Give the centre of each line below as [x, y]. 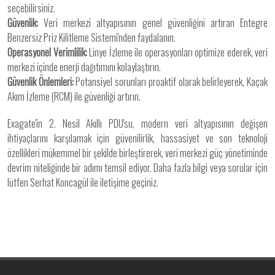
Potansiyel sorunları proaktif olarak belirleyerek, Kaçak [171, 82]
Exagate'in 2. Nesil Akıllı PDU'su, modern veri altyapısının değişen [137, 123]
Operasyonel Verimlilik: [47, 52]
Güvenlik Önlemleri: [41, 82]
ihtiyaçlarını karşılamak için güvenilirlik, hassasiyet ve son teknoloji [137, 138]
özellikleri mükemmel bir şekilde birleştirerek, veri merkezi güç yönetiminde [137, 153]
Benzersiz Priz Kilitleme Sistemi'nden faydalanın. [91, 37]
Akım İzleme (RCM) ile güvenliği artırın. [74, 96]
